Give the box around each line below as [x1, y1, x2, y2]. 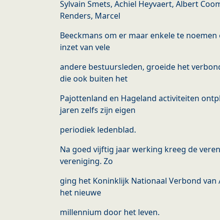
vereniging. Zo [60, 156, 113, 167]
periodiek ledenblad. [60, 124, 136, 136]
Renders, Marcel [60, 10, 120, 22]
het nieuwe [60, 187, 101, 198]
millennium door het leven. [60, 207, 160, 218]
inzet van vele [60, 42, 110, 53]
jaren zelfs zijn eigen [60, 105, 136, 116]
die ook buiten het [60, 73, 128, 84]
